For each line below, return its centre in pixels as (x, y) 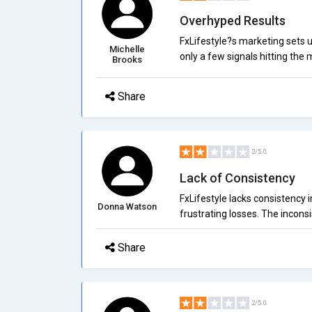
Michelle (127, 49)
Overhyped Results (232, 21)
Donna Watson (127, 206)
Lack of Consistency (237, 178)
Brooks (127, 60)
